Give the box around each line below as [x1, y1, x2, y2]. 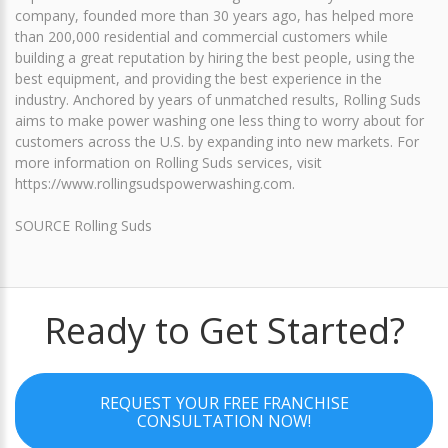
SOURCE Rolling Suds [15, 215, 152, 235]
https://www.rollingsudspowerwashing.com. [15, 173, 295, 193]
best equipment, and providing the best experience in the [15, 68, 382, 88]
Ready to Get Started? [43, 305, 405, 355]
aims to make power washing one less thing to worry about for [15, 110, 424, 130]
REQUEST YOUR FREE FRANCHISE [99, 391, 349, 414]
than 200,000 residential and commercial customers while [15, 26, 388, 46]
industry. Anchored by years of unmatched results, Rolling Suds [15, 89, 421, 109]
